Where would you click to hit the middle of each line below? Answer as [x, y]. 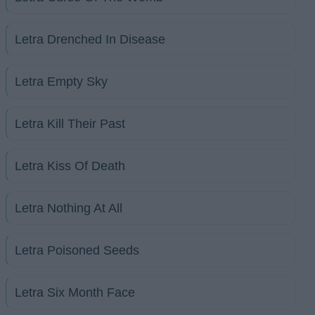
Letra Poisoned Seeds [77, 250]
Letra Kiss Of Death [70, 166]
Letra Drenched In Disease [90, 39]
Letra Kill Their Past [70, 123]
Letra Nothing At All [69, 208]
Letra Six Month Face [75, 292]
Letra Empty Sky [61, 81]
